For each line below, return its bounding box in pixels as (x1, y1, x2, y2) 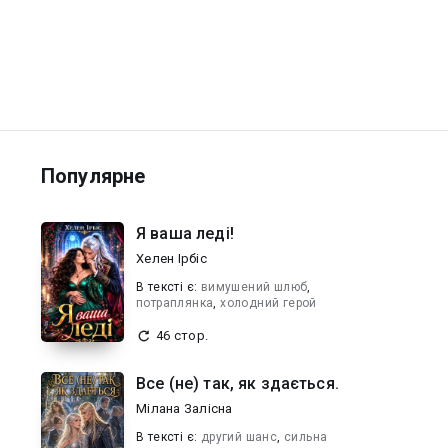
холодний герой (220, 296, 317, 310)
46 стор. (156, 328, 208, 343)
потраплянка (136, 296, 214, 310)
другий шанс (200, 430, 278, 444)
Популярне (41, 164, 146, 188)
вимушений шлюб (200, 280, 308, 294)
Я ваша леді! (136, 224, 234, 243)
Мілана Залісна (136, 401, 233, 416)
